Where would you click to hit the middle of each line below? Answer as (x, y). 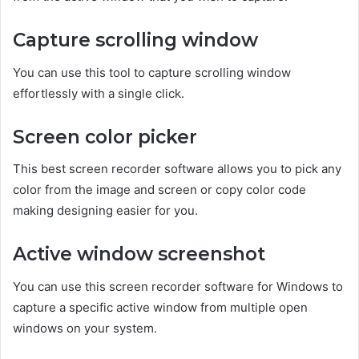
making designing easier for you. (105, 211)
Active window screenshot (139, 254)
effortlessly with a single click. (99, 93)
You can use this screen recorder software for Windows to (178, 286)
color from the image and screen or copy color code (159, 190)
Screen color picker (105, 137)
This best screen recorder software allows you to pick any (177, 169)
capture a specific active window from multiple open (160, 307)
